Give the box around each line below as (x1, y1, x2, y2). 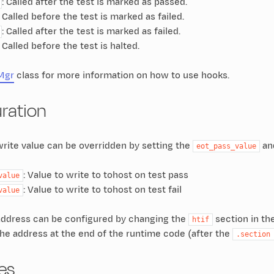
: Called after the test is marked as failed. (1, 24, 180, 38)
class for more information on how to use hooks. (13, 68, 229, 82)
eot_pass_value (196, 141, 256, 150)
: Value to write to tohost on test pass (23, 168, 188, 182)
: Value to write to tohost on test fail (23, 183, 182, 196)
